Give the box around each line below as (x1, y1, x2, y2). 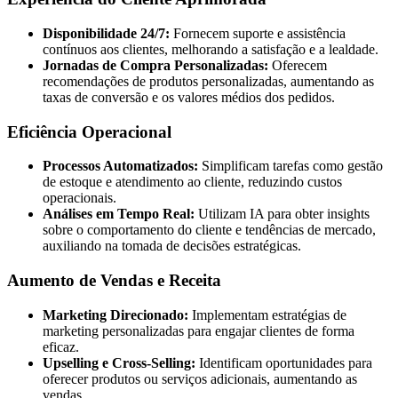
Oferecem (268, 58, 327, 73)
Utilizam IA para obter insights (195, 206, 370, 222)
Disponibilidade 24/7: (43, 26, 170, 41)
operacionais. (43, 190, 116, 206)
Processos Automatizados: (43, 158, 198, 174)
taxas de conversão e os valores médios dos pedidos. (43, 90, 335, 105)
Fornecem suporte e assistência (170, 26, 346, 41)
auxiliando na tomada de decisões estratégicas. (43, 238, 301, 254)
